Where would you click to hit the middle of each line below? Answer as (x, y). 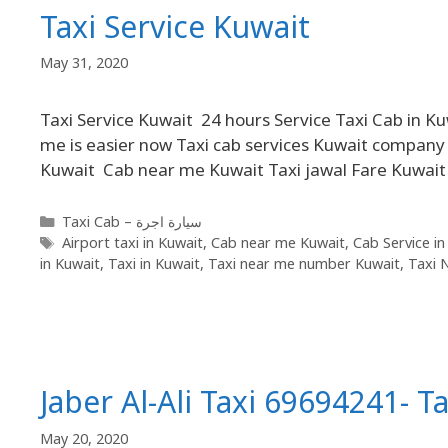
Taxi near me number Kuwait (304, 264)
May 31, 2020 (84, 63)
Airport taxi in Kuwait (132, 243)
